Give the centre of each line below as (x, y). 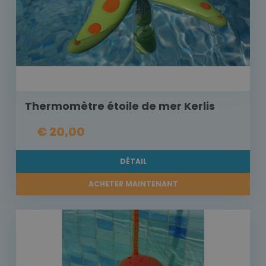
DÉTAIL (133, 161)
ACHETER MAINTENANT (133, 184)
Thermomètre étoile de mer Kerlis (120, 106)
